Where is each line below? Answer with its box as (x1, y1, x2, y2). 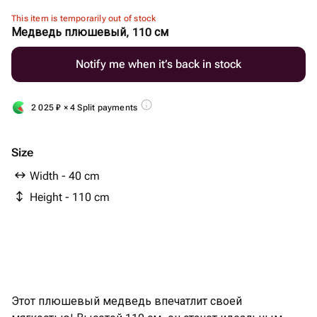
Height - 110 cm (30, 190, 110, 204)
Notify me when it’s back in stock (76, 57, 241, 71)
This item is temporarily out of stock (11, 13, 156, 23)
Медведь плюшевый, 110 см (11, 25, 168, 39)
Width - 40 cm (30, 169, 100, 183)
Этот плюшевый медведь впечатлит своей (11, 294, 242, 308)
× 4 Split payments (61, 103, 138, 113)
